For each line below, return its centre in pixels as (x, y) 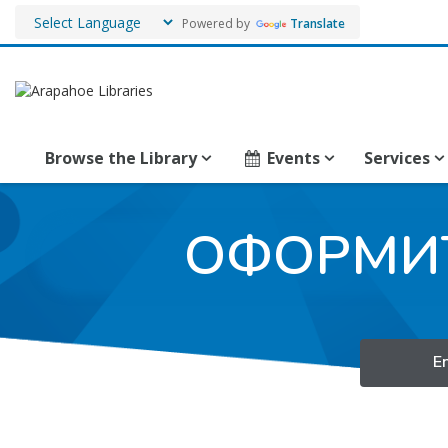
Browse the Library (121, 158)
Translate (317, 23)
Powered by (214, 23)
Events (294, 158)
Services (397, 158)
